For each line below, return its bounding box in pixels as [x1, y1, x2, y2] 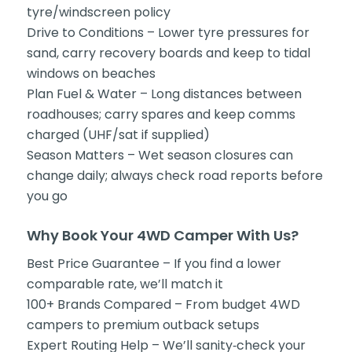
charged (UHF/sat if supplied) [26, 126, 210, 145]
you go [26, 187, 68, 206]
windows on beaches [26, 64, 156, 83]
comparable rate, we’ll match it [26, 274, 223, 293]
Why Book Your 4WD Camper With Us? [26, 225, 299, 246]
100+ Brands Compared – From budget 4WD [26, 295, 300, 313]
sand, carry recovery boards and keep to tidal [26, 44, 310, 63]
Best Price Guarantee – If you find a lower [26, 254, 281, 273]
